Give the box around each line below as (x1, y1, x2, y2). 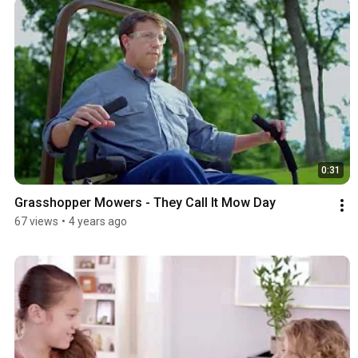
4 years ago (69, 215, 127, 229)
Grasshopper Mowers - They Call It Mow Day (14, 195, 276, 211)
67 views (14, 215, 58, 229)
